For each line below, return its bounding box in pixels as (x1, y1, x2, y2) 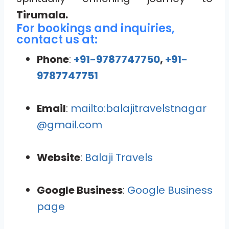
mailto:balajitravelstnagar (71, 101, 207, 116)
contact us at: (16, 31, 98, 48)
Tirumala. (16, 7, 68, 22)
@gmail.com (37, 117, 102, 132)
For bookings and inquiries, (16, 20, 175, 36)
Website (37, 150, 80, 165)
